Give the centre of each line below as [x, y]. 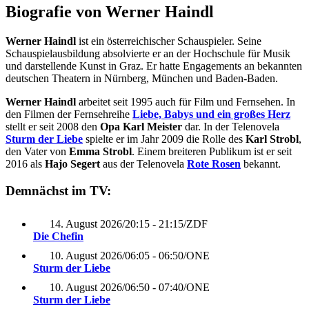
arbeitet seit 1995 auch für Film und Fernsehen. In [186, 101]
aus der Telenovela [143, 163]
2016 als [25, 163]
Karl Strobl [272, 139]
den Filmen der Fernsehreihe [69, 114]
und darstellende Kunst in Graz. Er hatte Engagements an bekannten [154, 66]
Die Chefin [58, 237]
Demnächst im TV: [58, 190]
